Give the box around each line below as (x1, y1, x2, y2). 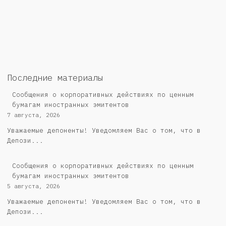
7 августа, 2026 (7, 111, 60, 119)
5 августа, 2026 (7, 182, 60, 190)
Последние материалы (7, 72, 103, 83)
